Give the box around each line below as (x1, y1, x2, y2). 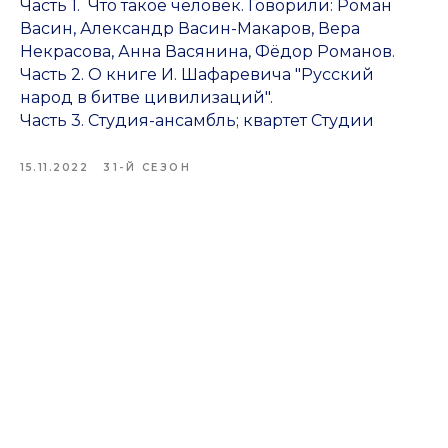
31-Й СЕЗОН (103, 160, 191, 174)
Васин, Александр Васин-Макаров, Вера (20, 18, 360, 38)
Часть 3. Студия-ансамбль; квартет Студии (20, 110, 374, 130)
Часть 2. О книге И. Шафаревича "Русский (20, 64, 374, 84)
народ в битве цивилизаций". (20, 87, 273, 107)
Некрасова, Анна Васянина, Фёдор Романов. (20, 41, 395, 61)
